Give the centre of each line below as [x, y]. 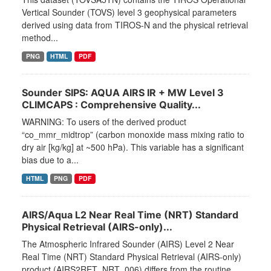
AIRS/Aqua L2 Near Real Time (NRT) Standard [130, 215]
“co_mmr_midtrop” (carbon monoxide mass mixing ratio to [133, 135]
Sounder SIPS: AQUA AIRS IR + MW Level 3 [123, 93]
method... [40, 38]
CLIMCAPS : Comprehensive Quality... [111, 105]
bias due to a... [50, 160]
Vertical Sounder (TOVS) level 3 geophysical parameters [129, 12]
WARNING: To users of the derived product [104, 122]
